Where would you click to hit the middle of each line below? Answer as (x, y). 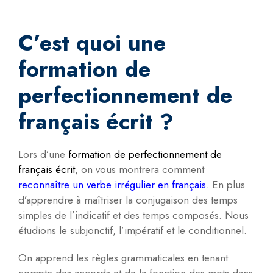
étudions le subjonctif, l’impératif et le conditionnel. (133, 231)
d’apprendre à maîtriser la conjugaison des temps (128, 200)
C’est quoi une (92, 43)
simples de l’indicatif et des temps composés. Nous (133, 215)
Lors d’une (42, 154)
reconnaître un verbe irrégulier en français (112, 185)
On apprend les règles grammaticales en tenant (123, 258)
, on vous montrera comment (140, 170)
